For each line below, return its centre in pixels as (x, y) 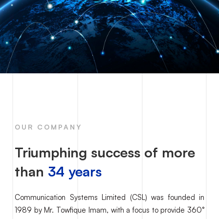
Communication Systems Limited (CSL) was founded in (109, 197)
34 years (73, 171)
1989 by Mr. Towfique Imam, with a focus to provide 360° (109, 210)
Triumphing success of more (105, 152)
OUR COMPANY (48, 127)
